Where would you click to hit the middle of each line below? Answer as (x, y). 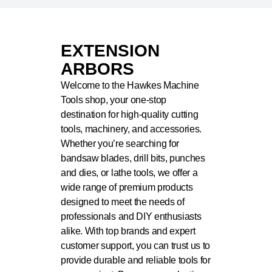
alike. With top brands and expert (128, 231)
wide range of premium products (127, 187)
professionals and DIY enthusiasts (131, 216)
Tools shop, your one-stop (114, 100)
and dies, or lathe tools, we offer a (129, 173)
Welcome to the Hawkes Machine (130, 85)
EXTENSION (110, 51)
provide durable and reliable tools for (136, 260)
